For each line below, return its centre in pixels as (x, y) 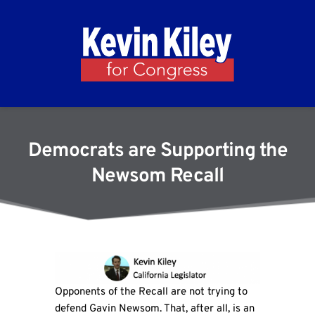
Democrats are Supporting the (157, 152)
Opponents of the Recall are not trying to (151, 292)
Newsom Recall (157, 177)
